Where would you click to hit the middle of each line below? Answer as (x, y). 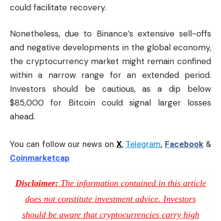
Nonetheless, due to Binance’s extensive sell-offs (110, 34)
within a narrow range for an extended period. (110, 75)
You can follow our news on (63, 144)
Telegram (143, 144)
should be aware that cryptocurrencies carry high (110, 214)
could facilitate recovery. (58, 7)
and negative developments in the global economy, (110, 48)
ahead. (22, 117)
